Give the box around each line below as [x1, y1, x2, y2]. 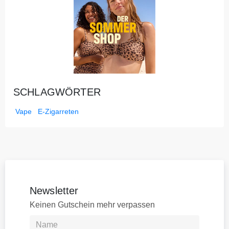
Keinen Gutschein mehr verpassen [30, 200, 155, 210]
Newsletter [30, 185, 79, 197]
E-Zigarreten [38, 107, 79, 116]
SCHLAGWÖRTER [13, 86, 101, 98]
